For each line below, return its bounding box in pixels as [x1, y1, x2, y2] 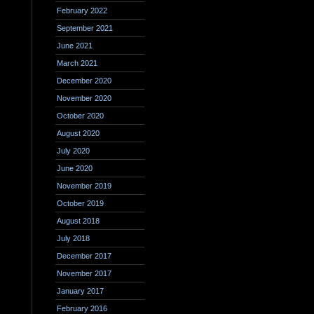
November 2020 [57, 94, 111, 102]
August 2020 [57, 129, 100, 137]
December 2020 [57, 76, 111, 85]
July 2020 [57, 146, 90, 155]
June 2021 [57, 41, 93, 50]
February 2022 [57, 6, 107, 15]
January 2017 [57, 287, 104, 295]
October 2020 [57, 111, 104, 120]
